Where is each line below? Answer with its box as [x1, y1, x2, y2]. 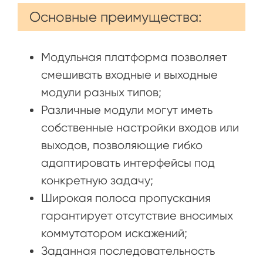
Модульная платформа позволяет [41, 50, 227, 64]
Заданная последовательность [41, 244, 215, 258]
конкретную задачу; [41, 173, 153, 187]
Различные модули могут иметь [41, 103, 213, 117]
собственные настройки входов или [41, 120, 239, 134]
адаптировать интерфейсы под [41, 156, 215, 170]
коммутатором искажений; [41, 226, 187, 240]
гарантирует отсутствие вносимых [41, 208, 233, 222]
